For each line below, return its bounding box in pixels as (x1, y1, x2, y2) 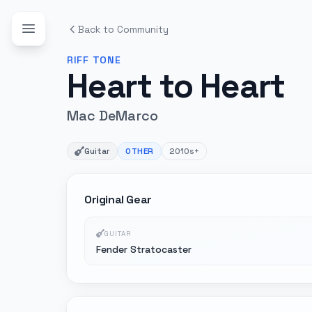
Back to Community (78, 23, 169, 36)
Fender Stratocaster (96, 243, 192, 256)
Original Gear (84, 192, 152, 207)
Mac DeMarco (67, 107, 158, 125)
